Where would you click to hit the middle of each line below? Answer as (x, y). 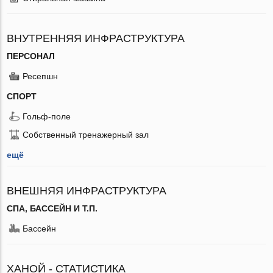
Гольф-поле (47, 116)
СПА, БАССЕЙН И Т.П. (52, 208)
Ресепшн (41, 76)
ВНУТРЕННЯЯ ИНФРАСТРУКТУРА (96, 38)
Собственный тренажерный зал (86, 134)
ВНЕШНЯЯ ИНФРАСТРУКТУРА (87, 190)
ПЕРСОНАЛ (31, 56)
